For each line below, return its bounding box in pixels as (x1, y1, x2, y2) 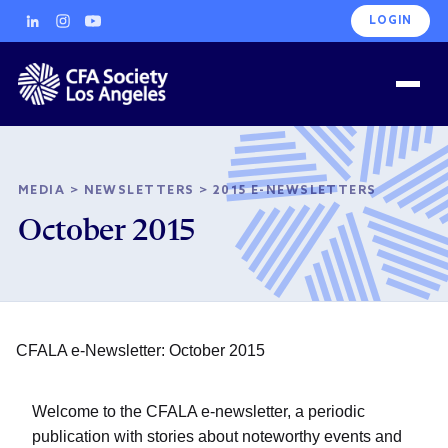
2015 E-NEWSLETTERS (212, 184, 377, 198)
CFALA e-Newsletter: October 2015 (16, 342, 265, 359)
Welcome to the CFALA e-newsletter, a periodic (32, 403, 365, 420)
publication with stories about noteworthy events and (32, 428, 402, 445)
